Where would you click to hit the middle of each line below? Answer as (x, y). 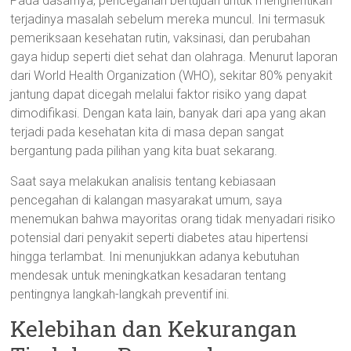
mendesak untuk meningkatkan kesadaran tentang (148, 275)
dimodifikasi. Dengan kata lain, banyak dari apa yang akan (168, 113)
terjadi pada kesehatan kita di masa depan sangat (147, 132)
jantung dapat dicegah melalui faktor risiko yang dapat (159, 94)
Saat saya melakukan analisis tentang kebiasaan (143, 181)
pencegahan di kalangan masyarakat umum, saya (147, 200)
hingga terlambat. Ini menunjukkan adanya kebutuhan (155, 257)
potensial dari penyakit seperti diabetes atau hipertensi (159, 238)
